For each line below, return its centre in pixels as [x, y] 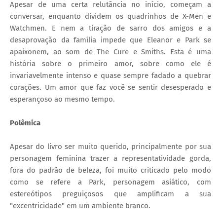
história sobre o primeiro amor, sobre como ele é [110, 63]
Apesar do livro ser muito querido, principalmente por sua [110, 146]
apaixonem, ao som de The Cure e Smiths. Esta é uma [110, 52]
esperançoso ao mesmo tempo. [62, 99]
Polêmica [26, 123]
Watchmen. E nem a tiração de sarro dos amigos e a [110, 28]
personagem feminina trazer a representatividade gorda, [110, 158]
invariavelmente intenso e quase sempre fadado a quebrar [110, 75]
